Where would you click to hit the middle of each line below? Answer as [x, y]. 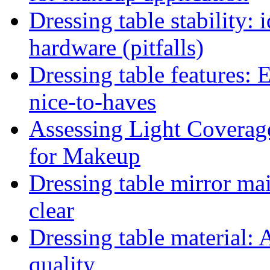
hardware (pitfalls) [116, 48]
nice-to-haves [93, 102]
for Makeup [85, 156]
